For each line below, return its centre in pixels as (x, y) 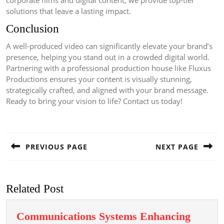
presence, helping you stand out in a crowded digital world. (108, 57)
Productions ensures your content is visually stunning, (99, 79)
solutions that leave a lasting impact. (68, 11)
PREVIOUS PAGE (56, 147)
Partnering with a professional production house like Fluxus (108, 68)
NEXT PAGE (177, 147)
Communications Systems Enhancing (103, 216)
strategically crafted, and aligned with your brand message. (107, 90)
